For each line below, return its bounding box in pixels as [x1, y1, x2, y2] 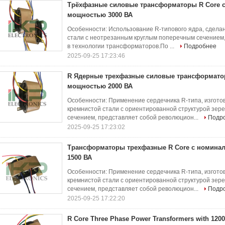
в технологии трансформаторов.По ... [67, 43, 176, 50]
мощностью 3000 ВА [67, 11, 133, 19]
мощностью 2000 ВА [67, 82, 133, 90]
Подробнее [184, 43, 216, 50]
